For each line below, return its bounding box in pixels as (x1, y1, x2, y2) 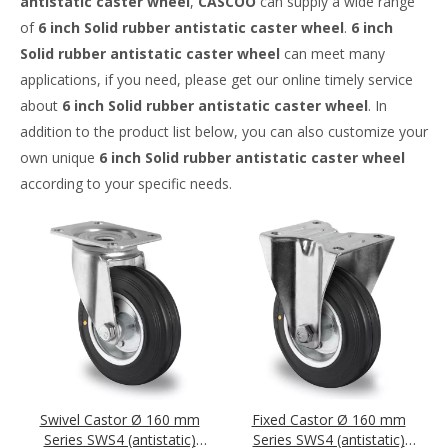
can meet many (280, 44, 385, 63)
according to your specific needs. (20, 174, 232, 193)
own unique (20, 148, 99, 167)
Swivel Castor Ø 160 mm (39, 410, 200, 429)
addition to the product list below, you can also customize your (20, 122, 428, 141)
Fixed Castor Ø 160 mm (251, 410, 406, 429)
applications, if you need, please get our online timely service (20, 70, 413, 89)
